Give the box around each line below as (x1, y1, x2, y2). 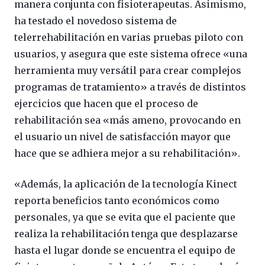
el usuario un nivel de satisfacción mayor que (14, 131, 231, 143)
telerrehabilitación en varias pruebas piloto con (14, 31, 243, 44)
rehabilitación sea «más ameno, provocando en (14, 114, 241, 127)
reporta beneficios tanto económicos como (14, 195, 219, 207)
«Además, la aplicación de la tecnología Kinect (14, 178, 237, 190)
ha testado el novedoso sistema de (14, 15, 177, 27)
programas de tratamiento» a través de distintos (14, 81, 246, 93)
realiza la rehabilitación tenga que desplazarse (14, 228, 238, 240)
